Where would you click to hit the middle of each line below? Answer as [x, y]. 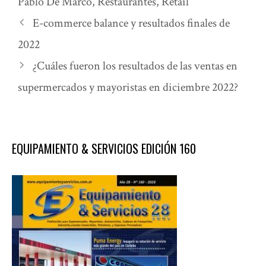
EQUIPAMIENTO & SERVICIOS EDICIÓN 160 [104, 149]
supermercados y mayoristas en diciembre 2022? [128, 88]
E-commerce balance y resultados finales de [131, 23]
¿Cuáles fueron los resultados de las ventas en [135, 66]
